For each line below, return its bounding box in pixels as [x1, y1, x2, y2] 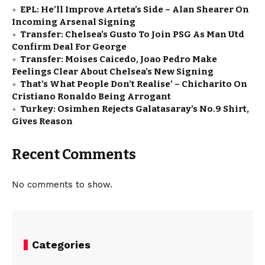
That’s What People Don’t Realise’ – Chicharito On [20, 79, 247, 90]
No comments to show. [12, 179, 112, 190]
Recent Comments [12, 146, 136, 163]
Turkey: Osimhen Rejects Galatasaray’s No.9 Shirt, [20, 104, 249, 115]
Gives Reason [12, 116, 73, 127]
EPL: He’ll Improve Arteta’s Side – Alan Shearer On [20, 4, 249, 15]
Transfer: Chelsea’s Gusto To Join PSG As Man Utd [20, 29, 244, 40]
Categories [32, 238, 91, 251]
